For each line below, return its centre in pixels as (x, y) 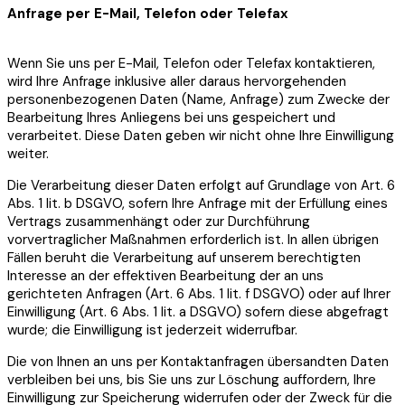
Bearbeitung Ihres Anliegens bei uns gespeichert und (171, 118)
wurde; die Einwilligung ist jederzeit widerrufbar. (152, 330)
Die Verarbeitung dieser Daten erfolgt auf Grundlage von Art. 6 (201, 186)
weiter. (28, 154)
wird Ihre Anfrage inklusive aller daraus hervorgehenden (177, 82)
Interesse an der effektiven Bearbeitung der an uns (165, 276)
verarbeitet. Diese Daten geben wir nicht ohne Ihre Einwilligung (201, 136)
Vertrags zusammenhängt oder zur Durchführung (159, 222)
